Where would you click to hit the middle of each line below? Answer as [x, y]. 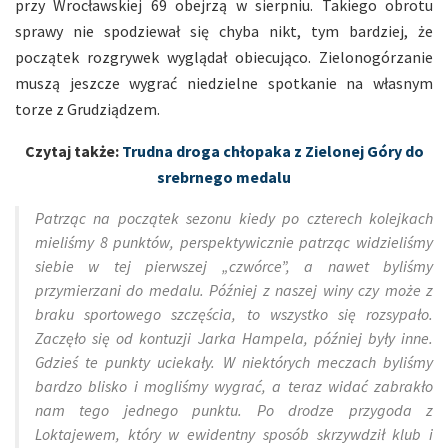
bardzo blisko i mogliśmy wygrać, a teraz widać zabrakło [234, 385]
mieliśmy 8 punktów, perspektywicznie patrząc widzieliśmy [234, 241]
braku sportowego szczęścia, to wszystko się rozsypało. [234, 313]
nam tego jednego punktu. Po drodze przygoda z [234, 409]
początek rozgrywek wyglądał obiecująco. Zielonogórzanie [224, 56]
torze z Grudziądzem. [87, 108]
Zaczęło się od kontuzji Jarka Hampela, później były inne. [234, 337]
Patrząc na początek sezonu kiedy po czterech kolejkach [234, 217]
